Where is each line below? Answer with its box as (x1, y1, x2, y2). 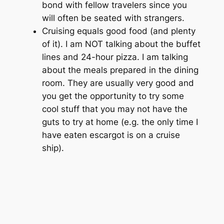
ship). (41, 143, 64, 153)
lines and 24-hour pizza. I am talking (41, 52, 188, 62)
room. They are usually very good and (41, 78, 194, 88)
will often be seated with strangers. (41, 13, 184, 23)
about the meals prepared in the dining (41, 65, 198, 75)
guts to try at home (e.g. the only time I (41, 117, 198, 127)
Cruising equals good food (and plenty (41, 26, 195, 36)
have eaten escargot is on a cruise (41, 130, 180, 140)
